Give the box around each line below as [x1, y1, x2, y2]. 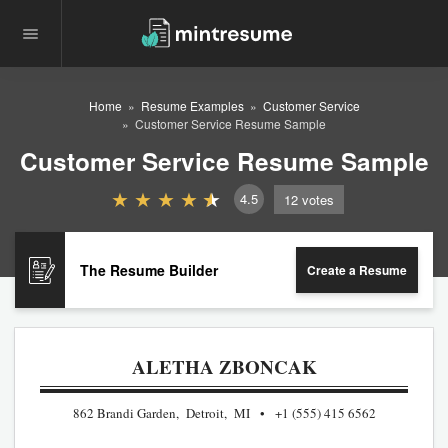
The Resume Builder [80, 259, 218, 280]
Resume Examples [140, 97, 244, 114]
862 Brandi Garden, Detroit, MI [72, 403, 250, 422]
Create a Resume [307, 261, 407, 279]
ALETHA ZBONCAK [131, 353, 317, 380]
